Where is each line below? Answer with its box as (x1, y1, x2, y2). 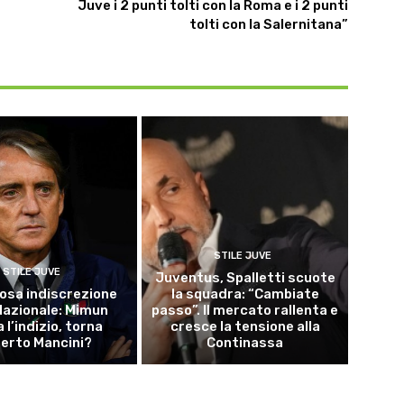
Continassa (207, 334, 284, 351)
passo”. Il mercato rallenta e (151, 301, 339, 318)
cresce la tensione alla (170, 317, 320, 335)
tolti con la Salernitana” (188, 16, 348, 33)
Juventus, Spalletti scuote (154, 269, 335, 286)
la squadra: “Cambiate (170, 285, 319, 302)
